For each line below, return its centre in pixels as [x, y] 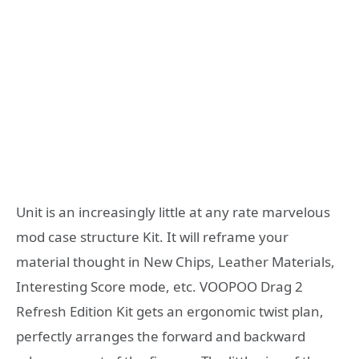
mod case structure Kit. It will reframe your [152, 236]
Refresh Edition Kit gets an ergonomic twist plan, [170, 311]
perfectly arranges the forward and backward [161, 336]
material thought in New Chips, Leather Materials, [175, 261]
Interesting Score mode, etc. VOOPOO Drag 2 [159, 286]
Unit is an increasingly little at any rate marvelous [173, 212]
